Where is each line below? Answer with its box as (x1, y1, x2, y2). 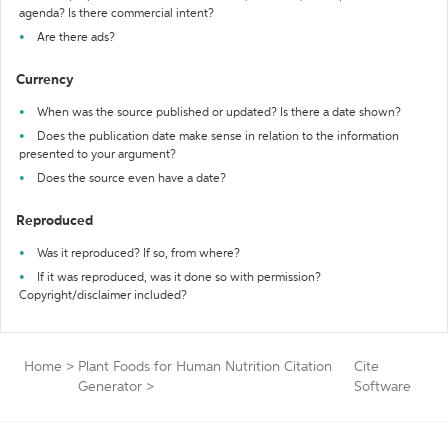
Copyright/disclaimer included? (19, 290, 187, 302)
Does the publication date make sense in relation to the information (37, 131, 399, 143)
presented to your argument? (19, 149, 176, 161)
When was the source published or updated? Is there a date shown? (37, 107, 401, 119)
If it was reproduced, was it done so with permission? (37, 272, 321, 284)
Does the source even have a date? (37, 173, 226, 185)
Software (353, 380, 411, 394)
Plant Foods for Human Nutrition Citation (78, 360, 332, 374)
